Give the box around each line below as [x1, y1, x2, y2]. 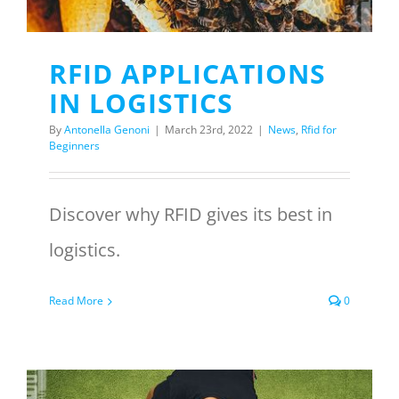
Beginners [49, 138, 100, 153]
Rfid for [301, 122, 337, 137]
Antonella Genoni [64, 122, 150, 137]
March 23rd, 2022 [165, 122, 253, 137]
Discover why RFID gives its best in [49, 202, 332, 226]
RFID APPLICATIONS [49, 55, 326, 92]
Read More [49, 293, 103, 308]
